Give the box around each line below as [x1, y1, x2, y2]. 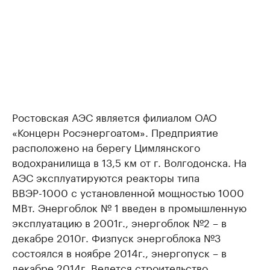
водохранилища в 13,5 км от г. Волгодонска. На [12, 154, 246, 169]
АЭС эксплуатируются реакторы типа [12, 169, 199, 184]
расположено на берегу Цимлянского [12, 139, 200, 154]
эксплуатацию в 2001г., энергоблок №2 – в [12, 214, 227, 230]
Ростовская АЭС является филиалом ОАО [12, 108, 217, 124]
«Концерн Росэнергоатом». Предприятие [12, 124, 218, 139]
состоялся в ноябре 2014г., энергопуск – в [12, 244, 227, 260]
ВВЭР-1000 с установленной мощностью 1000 [12, 184, 244, 199]
